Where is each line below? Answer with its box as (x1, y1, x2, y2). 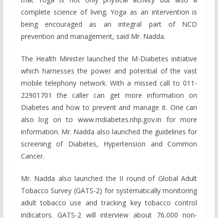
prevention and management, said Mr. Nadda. (20, 32, 165, 41)
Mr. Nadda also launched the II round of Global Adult (20, 174, 198, 183)
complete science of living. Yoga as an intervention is (20, 7, 198, 17)
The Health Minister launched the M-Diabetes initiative (20, 54, 198, 64)
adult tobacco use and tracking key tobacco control (20, 198, 198, 208)
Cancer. (20, 151, 44, 161)
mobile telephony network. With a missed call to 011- (20, 78, 198, 88)
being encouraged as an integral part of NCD (20, 19, 198, 29)
